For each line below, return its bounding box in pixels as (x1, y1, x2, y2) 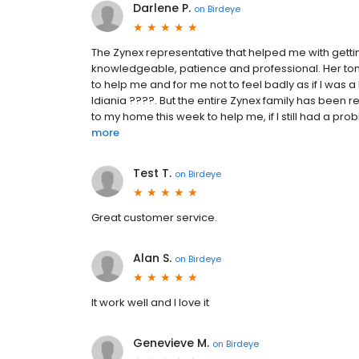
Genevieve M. (133, 335, 209, 351)
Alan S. (133, 250, 171, 266)
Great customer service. (91, 210, 217, 225)
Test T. (133, 165, 171, 181)
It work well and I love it (91, 295, 209, 310)
